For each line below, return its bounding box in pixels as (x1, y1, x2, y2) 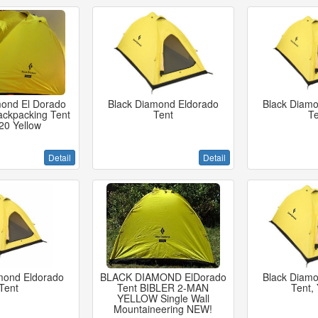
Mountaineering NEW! (114, 302, 213, 316)
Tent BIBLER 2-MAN (117, 280, 209, 295)
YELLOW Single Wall (116, 291, 209, 305)
